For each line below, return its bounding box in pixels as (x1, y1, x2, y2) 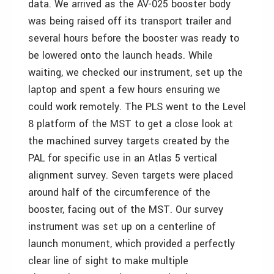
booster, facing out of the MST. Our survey (28, 202, 223, 217)
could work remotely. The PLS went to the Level (28, 100, 246, 114)
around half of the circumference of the (28, 185, 210, 199)
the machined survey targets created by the (28, 134, 229, 148)
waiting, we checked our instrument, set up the (28, 65, 243, 80)
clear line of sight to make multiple (28, 254, 188, 268)
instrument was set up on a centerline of (28, 220, 216, 234)
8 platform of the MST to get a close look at (28, 117, 233, 131)
